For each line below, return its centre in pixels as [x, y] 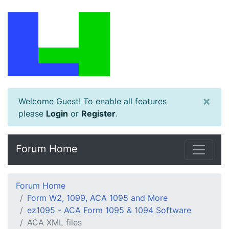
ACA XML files [54, 222]
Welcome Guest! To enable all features [93, 101]
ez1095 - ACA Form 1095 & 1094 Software [109, 210]
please [32, 113]
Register [98, 113]
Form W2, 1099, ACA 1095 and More [97, 198]
